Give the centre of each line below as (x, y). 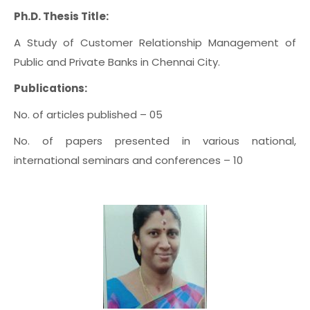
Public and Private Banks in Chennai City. (117, 62)
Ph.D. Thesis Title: (61, 16)
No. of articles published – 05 (88, 115)
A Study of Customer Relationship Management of (155, 43)
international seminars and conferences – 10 (128, 160)
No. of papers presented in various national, (155, 141)
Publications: (51, 88)
